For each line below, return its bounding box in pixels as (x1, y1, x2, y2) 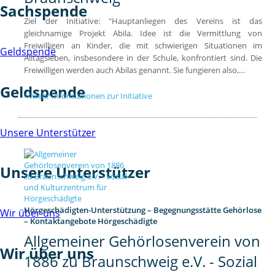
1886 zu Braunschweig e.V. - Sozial (24, 250, 258, 271)
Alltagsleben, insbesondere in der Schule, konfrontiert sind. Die (24, 52, 263, 64)
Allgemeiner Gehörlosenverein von (24, 230, 261, 251)
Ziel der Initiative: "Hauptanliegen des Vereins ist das (24, 15, 263, 27)
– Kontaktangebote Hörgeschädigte (24, 215, 158, 227)
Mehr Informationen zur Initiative (30, 90, 153, 102)
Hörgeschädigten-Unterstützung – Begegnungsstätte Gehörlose (24, 204, 262, 216)
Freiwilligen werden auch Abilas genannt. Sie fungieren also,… (24, 64, 246, 76)
